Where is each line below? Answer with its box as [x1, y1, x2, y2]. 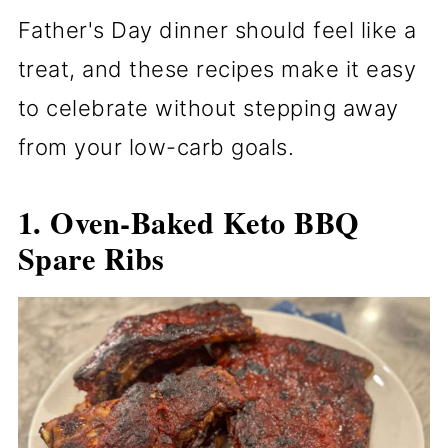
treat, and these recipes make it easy [17, 56, 417, 83]
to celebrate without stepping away [17, 95, 399, 122]
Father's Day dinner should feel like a [17, 17, 417, 44]
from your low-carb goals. [17, 134, 295, 161]
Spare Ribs [17, 236, 165, 281]
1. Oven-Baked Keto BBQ [17, 200, 360, 245]
